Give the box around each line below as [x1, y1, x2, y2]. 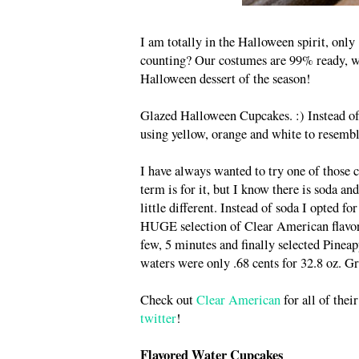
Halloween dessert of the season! [140, 69, 311, 87]
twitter [140, 309, 176, 327]
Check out [140, 290, 196, 309]
